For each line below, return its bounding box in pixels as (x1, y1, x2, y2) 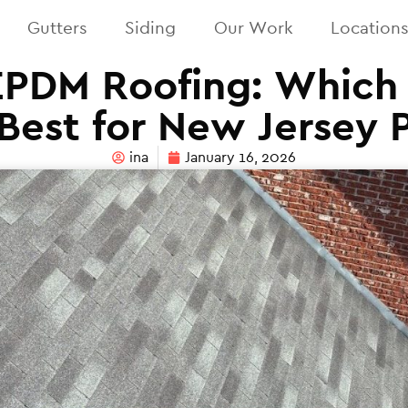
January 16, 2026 (185, 148, 296, 167)
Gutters (26, 16, 87, 38)
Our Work (213, 16, 293, 38)
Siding (125, 16, 177, 38)
